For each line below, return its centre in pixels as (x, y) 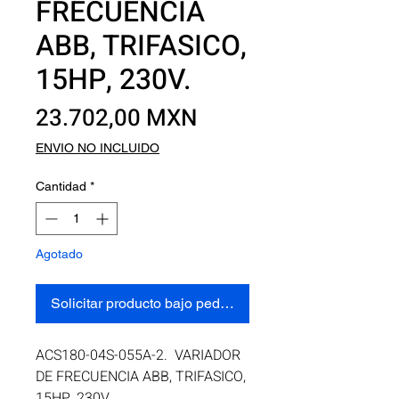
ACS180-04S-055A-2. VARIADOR (138, 355)
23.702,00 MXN (117, 118)
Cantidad (61, 186)
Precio (231, 118)
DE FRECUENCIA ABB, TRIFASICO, (141, 377)
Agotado (59, 254)
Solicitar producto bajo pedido (145, 303)
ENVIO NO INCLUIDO (98, 148)
